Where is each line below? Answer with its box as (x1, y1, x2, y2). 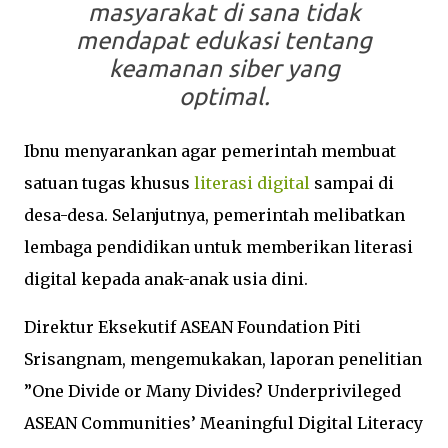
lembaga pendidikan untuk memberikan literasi (24, 237, 413, 257)
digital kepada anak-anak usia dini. (24, 269, 308, 289)
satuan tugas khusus (24, 173, 194, 193)
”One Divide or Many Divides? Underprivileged (24, 381, 401, 401)
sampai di (310, 173, 394, 193)
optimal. (178, 83, 270, 110)
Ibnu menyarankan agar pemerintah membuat (24, 141, 396, 161)
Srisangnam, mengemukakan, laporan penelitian (24, 349, 422, 369)
